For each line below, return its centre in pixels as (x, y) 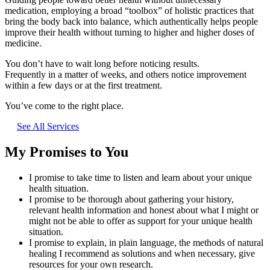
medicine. (23, 43)
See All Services (48, 126)
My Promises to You (67, 152)
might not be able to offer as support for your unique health (141, 221)
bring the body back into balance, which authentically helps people (131, 21)
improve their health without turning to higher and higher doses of (130, 32)
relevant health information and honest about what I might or (144, 210)
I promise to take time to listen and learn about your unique (140, 177)
